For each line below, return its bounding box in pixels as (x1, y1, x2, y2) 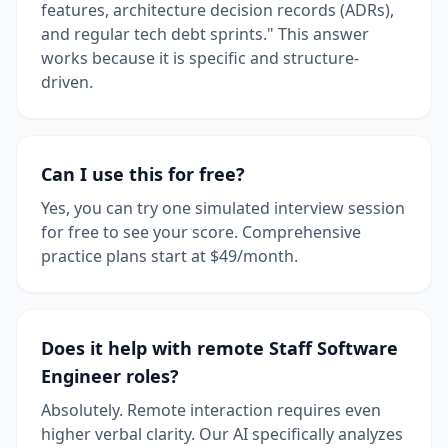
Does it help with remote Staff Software (41, 335, 398, 360)
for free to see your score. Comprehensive (41, 220, 361, 243)
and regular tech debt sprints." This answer (41, 22, 369, 45)
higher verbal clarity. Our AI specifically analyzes (41, 422, 403, 445)
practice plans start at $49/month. (41, 244, 298, 267)
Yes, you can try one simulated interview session (41, 196, 405, 219)
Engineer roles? (41, 363, 179, 388)
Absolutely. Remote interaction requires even (41, 398, 381, 421)
